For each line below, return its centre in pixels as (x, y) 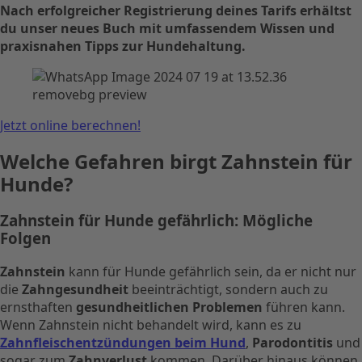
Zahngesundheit (75, 289)
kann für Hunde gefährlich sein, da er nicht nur (211, 271)
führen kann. (304, 307)
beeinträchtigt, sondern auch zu (228, 289)
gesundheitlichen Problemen (169, 307)
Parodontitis (293, 342)
